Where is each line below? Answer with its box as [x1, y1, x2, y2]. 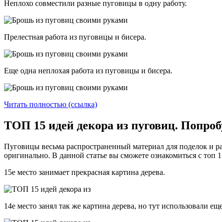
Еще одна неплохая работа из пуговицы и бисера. [4, 66, 172, 75]
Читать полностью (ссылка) [4, 100, 97, 109]
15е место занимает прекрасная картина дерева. [4, 167, 165, 176]
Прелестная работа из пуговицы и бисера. [4, 32, 146, 41]
